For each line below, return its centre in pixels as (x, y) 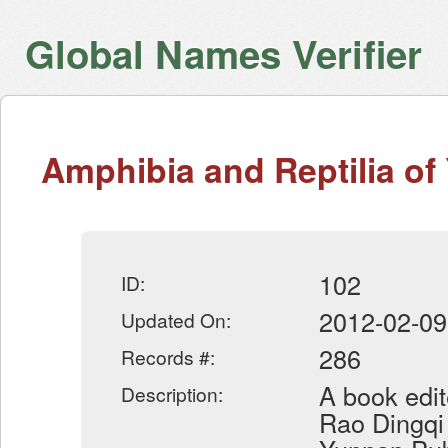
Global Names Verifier (223, 53)
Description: (172, 393)
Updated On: (176, 319)
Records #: (168, 356)
